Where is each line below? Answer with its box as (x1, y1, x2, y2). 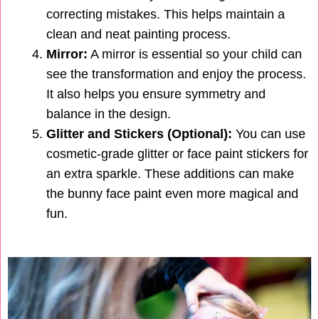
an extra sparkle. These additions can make (46, 167, 294, 182)
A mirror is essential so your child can (88, 47, 302, 62)
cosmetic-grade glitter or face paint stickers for (46, 147, 308, 162)
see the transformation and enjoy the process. (46, 67, 306, 82)
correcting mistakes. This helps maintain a (46, 7, 285, 22)
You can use (232, 127, 305, 142)
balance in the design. (46, 107, 171, 122)
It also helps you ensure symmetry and (46, 87, 266, 102)
